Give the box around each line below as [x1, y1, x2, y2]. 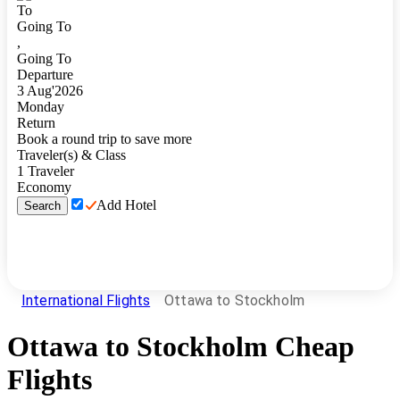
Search [24, 199, 61, 212]
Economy [17, 179, 71, 195]
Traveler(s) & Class [17, 147, 126, 162]
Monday [17, 99, 64, 114]
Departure [17, 67, 73, 82]
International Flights [21, 291, 151, 309]
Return [17, 115, 55, 130]
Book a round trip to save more [17, 131, 192, 146]
